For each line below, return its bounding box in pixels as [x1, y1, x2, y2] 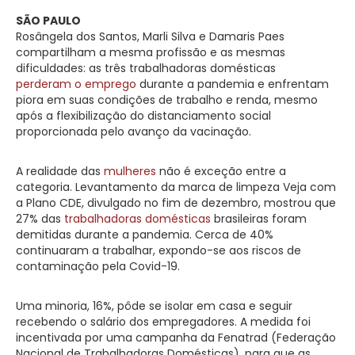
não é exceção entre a [159, 162, 286, 179]
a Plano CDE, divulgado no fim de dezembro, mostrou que [16, 194, 336, 211]
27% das [16, 210, 61, 227]
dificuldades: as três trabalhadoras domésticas [16, 59, 279, 76]
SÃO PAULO [16, 12, 81, 29]
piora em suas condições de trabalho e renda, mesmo [16, 91, 318, 108]
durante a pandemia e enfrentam [136, 75, 329, 92]
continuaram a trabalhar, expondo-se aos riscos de [16, 242, 301, 258]
